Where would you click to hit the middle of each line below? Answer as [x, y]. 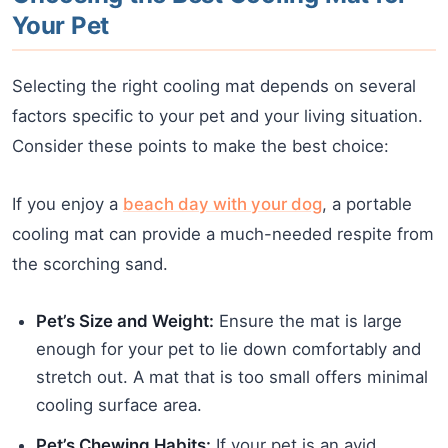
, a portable [367, 204]
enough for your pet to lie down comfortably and [228, 349]
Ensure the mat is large [308, 321]
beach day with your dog [222, 204]
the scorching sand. [90, 264]
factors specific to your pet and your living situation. [217, 116]
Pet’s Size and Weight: [125, 321]
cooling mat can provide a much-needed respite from [223, 234]
